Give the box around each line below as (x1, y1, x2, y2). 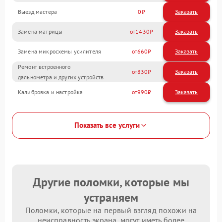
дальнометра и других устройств (18, 73, 104, 81)
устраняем (83, 189, 139, 205)
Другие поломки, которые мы (33, 174, 189, 190)
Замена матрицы (18, 28, 63, 36)
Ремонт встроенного (18, 62, 70, 70)
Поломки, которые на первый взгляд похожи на (25, 205, 197, 215)
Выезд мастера (18, 8, 57, 16)
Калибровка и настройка (18, 88, 83, 96)
